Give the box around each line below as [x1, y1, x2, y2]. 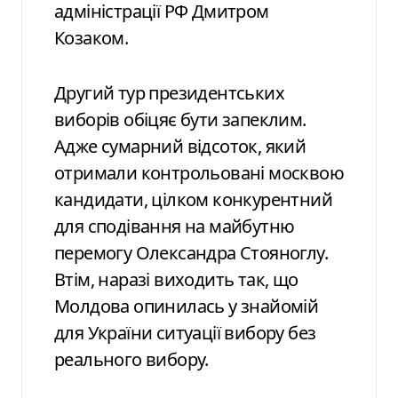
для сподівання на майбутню [54, 213, 295, 238]
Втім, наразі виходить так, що [54, 267, 298, 291]
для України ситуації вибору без [54, 320, 316, 345]
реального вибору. [54, 346, 209, 371]
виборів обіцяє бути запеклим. [54, 107, 306, 131]
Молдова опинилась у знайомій [54, 293, 319, 318]
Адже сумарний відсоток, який [54, 133, 306, 158]
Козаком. [54, 25, 129, 50]
